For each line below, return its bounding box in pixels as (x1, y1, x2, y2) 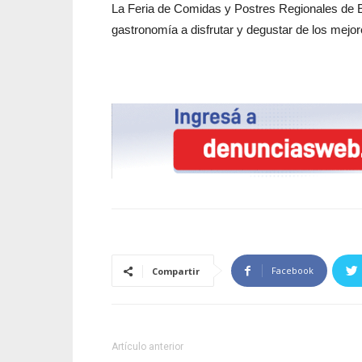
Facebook (271, 264, 314, 276)
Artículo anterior (112, 341, 183, 352)
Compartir (152, 265, 200, 277)
